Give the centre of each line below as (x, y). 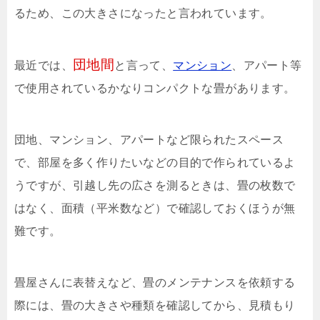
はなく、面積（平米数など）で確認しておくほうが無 (155, 209)
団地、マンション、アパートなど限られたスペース (149, 140)
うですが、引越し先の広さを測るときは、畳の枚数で (155, 186)
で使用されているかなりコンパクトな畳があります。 (155, 89)
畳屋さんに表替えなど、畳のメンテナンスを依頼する (155, 283)
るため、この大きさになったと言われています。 (143, 14)
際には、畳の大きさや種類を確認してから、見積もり (155, 306)
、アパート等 (267, 66)
